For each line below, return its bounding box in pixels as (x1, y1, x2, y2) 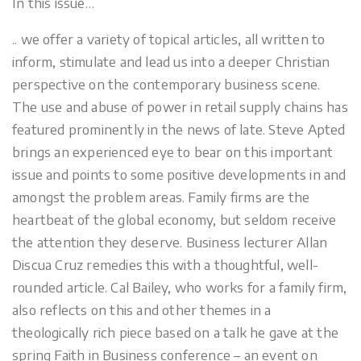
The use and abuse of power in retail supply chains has (12, 97, 348, 115)
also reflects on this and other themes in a (12, 300, 272, 318)
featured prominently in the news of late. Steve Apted (12, 119, 346, 138)
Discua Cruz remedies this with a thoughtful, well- (12, 255, 319, 273)
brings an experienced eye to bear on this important (12, 142, 334, 160)
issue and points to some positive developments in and (12, 164, 346, 183)
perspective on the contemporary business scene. (12, 74, 321, 93)
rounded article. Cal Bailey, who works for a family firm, (12, 277, 347, 296)
